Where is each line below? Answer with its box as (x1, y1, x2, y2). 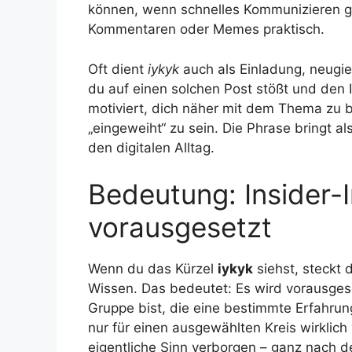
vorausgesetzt (88, 211, 272, 244)
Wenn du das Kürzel (88, 261, 218, 277)
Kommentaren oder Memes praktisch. (88, 21, 324, 38)
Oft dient (88, 60, 148, 77)
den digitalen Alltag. (88, 139, 214, 156)
